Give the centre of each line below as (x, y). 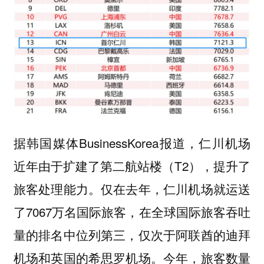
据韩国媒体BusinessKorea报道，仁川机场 (132, 142)
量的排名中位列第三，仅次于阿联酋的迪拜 (132, 234)
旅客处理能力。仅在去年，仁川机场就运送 (132, 188)
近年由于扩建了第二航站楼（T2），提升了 (132, 165)
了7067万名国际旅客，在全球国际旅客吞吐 (132, 211)
